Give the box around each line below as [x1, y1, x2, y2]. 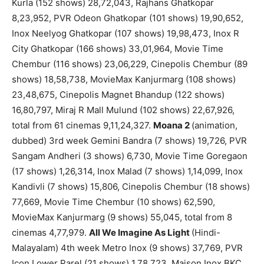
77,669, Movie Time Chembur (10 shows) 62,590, [12, 196, 215, 208]
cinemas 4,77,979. [12, 227, 89, 239]
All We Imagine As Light [89, 227, 192, 239]
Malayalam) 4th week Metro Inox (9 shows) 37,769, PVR [12, 242, 243, 254]
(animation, [192, 120, 237, 131]
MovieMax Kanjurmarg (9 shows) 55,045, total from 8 [12, 212, 232, 223]
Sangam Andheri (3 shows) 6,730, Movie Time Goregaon [12, 150, 247, 162]
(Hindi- [192, 227, 220, 239]
